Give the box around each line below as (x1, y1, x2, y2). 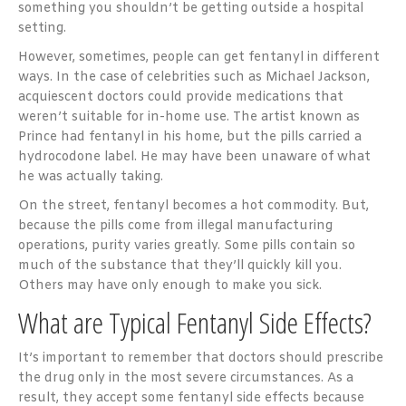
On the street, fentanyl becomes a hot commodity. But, (18, 197, 369, 215)
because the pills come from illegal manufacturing (18, 217, 333, 235)
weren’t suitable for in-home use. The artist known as (18, 108, 360, 126)
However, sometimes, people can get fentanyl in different (18, 48, 380, 66)
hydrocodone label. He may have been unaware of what (18, 148, 371, 166)
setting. (18, 19, 66, 37)
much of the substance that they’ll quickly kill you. (18, 256, 342, 275)
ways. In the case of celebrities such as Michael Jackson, (18, 68, 370, 86)
